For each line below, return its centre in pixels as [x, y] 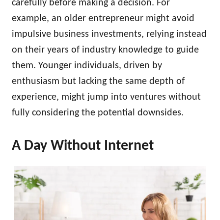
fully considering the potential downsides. [98, 113]
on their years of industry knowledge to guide [105, 50]
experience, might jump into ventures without [106, 97]
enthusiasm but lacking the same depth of [98, 82]
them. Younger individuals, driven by [87, 66]
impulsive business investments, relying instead [109, 34]
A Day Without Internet [83, 146]
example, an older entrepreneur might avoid [103, 19]
